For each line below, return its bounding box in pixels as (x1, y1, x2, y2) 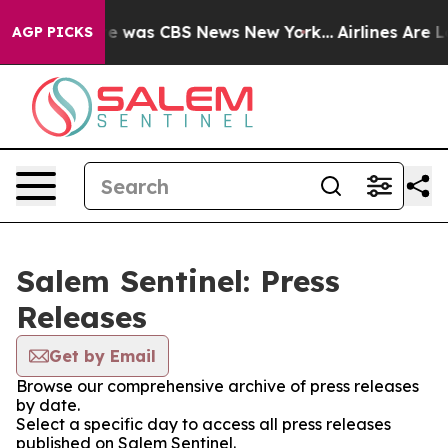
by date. (16, 395, 80, 415)
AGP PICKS (12, 23, 93, 41)
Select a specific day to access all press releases (16, 414, 391, 434)
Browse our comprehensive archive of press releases (16, 376, 419, 396)
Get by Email (49, 346, 156, 366)
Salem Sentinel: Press (16, 262, 340, 300)
